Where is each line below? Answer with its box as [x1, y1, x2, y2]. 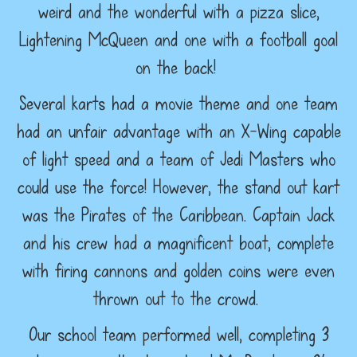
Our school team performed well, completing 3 [28, 321, 329, 347]
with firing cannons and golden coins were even [22, 257, 335, 284]
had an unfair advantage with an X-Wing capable [16, 118, 341, 144]
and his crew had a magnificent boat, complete [23, 229, 334, 256]
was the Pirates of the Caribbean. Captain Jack [22, 202, 335, 228]
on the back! [135, 54, 222, 80]
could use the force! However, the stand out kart [18, 174, 339, 200]
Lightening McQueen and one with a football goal [19, 26, 338, 53]
